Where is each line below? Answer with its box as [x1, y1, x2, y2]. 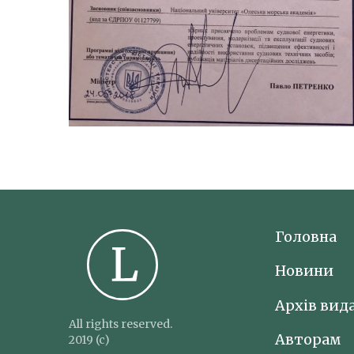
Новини [274, 262, 333, 281]
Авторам [274, 330, 341, 348]
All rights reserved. [69, 317, 172, 331]
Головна [274, 228, 337, 246]
